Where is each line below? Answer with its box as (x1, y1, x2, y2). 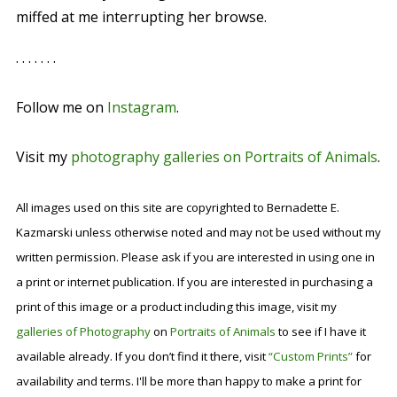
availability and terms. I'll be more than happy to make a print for (15, 373, 362, 390)
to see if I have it (275, 323, 366, 340)
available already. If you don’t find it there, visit (15, 348, 269, 365)
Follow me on (15, 97, 107, 118)
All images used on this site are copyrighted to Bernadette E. (15, 199, 339, 216)
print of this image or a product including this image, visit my (15, 299, 337, 315)
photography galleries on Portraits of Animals (70, 147, 378, 167)
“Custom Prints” (268, 348, 353, 365)
